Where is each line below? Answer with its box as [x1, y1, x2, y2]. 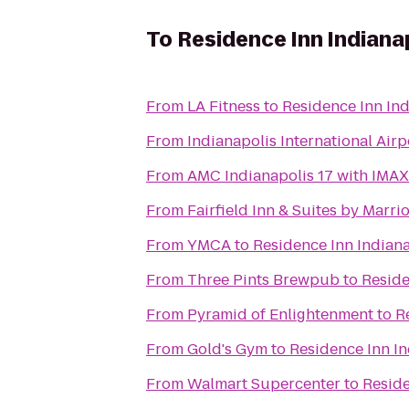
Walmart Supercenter [187, 373, 341, 394]
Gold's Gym [187, 339, 267, 360]
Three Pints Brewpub [187, 269, 340, 290]
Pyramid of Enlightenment [187, 304, 373, 325]
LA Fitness [187, 96, 260, 117]
